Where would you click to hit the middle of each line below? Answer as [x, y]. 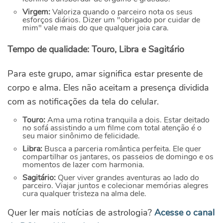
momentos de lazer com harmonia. [83, 165]
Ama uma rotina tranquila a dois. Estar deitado [127, 120]
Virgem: [37, 12]
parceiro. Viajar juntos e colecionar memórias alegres [115, 186]
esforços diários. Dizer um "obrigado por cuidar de [111, 20]
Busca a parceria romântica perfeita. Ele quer [123, 149]
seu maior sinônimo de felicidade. [81, 136]
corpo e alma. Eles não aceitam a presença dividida [108, 88]
